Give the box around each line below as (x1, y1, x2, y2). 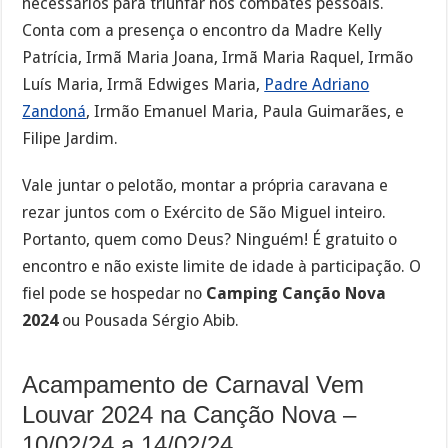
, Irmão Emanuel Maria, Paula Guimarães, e (86, 101, 405, 121)
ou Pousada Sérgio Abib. (58, 310, 240, 330)
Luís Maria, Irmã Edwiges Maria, (22, 74, 265, 94)
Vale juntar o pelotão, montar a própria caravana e (22, 175, 389, 195)
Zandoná (22, 101, 87, 121)
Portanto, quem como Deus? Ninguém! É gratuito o (22, 229, 398, 249)
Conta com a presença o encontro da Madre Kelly (22, 20, 383, 40)
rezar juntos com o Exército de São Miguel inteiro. (22, 202, 387, 222)
